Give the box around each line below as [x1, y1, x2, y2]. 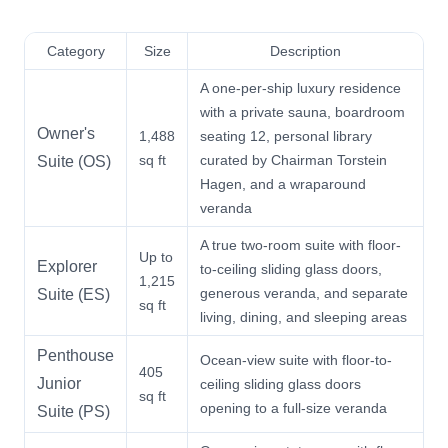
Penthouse [37, 346, 114, 364]
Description [270, 42, 341, 59]
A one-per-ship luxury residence [200, 79, 401, 96]
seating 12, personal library [200, 127, 372, 144]
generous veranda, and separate [200, 284, 408, 301]
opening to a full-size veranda [200, 399, 387, 416]
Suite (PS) [37, 402, 110, 420]
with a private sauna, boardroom [200, 103, 405, 120]
